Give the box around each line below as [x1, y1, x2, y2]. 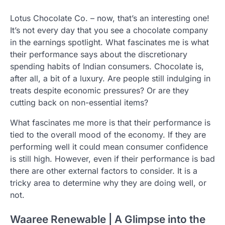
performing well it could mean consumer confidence [10, 141, 208, 152]
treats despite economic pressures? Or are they [10, 85, 189, 95]
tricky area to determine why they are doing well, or [10, 177, 206, 188]
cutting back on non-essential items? [10, 97, 148, 107]
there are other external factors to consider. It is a [10, 165, 197, 176]
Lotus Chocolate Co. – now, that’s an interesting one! [10, 13, 209, 23]
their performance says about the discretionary [10, 49, 187, 59]
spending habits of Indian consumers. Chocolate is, [10, 61, 204, 71]
